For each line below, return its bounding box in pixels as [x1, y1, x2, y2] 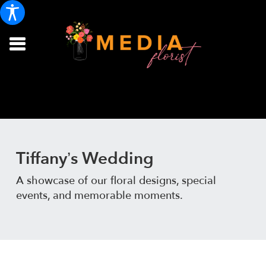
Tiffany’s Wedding [15, 147, 154, 170]
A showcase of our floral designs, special [15, 173, 216, 188]
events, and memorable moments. [15, 188, 183, 203]
